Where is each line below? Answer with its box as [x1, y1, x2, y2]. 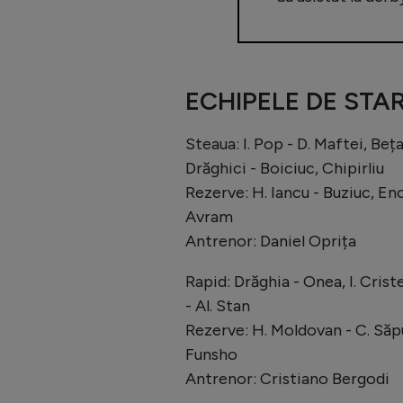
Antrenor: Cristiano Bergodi [185, 368, 390, 389]
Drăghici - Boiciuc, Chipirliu [185, 157, 384, 178]
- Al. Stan [185, 295, 250, 316]
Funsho [185, 344, 237, 364]
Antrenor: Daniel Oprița [185, 230, 356, 251]
